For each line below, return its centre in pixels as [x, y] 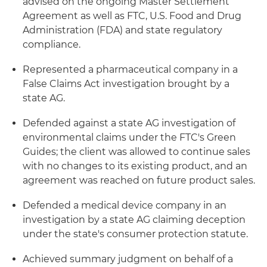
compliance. [52, 44]
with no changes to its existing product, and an [135, 166]
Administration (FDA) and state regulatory [122, 30]
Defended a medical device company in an [125, 205]
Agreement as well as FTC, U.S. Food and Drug [132, 16]
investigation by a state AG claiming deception [134, 220]
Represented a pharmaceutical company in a [130, 69]
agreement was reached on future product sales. [139, 180]
